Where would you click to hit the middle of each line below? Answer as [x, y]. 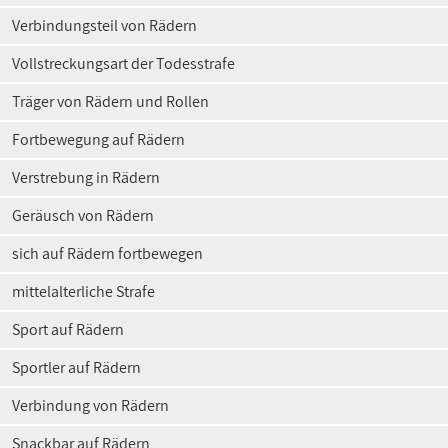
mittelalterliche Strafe [83, 291]
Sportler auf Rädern [76, 367]
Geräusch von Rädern [83, 215]
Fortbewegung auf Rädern [98, 139]
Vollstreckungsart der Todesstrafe [123, 63]
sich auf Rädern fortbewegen [107, 253]
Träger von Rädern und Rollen [110, 101]
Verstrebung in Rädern [86, 177]
